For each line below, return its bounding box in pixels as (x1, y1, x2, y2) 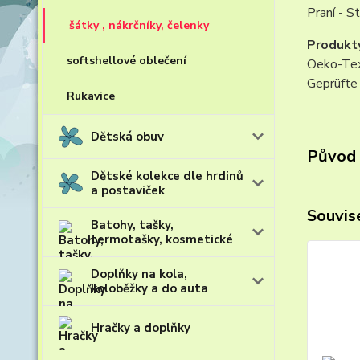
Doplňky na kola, (91, 266, 187, 282)
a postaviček (91, 182, 165, 198)
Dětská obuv (91, 129, 164, 145)
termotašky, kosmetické (91, 231, 233, 247)
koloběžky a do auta (91, 280, 208, 297)
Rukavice (67, 88, 115, 104)
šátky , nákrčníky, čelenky (69, 18, 209, 33)
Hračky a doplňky (91, 320, 190, 336)
